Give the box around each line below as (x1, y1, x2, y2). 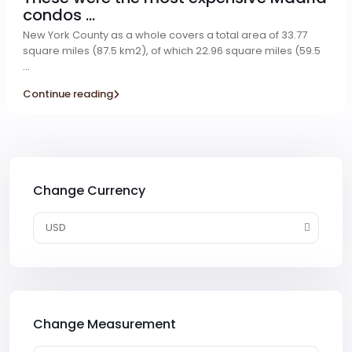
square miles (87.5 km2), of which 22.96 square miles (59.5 (23, 43, 321, 58)
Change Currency (33, 181, 145, 200)
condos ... (23, 4, 95, 26)
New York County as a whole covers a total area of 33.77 (23, 27, 307, 42)
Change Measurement (33, 315, 176, 333)
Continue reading (23, 86, 113, 101)
